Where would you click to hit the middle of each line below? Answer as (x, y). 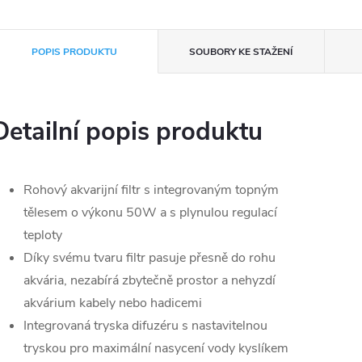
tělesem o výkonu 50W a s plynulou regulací (150, 213)
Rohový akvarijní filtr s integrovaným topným (151, 190)
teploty (43, 235)
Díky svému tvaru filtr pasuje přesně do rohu (149, 258)
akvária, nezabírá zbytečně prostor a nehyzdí (149, 280)
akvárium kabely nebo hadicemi (113, 303)
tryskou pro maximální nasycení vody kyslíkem (156, 348)
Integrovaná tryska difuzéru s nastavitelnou (145, 326)
